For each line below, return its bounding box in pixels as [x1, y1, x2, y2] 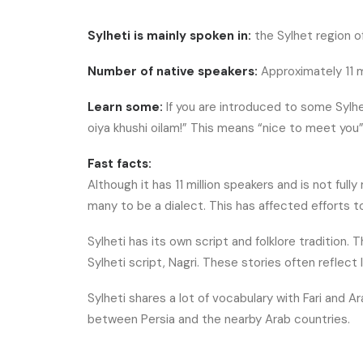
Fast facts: [88, 156, 152, 172]
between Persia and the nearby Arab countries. [88, 311, 350, 327]
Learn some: [88, 99, 163, 115]
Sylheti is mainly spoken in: [88, 28, 251, 44]
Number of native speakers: [88, 63, 261, 79]
